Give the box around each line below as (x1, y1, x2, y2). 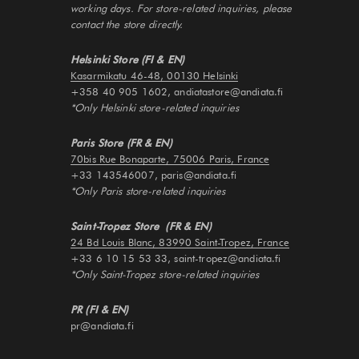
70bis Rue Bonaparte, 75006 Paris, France (71, 151, 270, 165)
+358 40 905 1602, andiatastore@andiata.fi (71, 84, 284, 98)
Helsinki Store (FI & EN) (71, 52, 185, 66)
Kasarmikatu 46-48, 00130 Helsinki (71, 68, 239, 82)
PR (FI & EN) (71, 302, 129, 316)
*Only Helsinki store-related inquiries (71, 100, 239, 114)
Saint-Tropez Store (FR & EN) (71, 219, 212, 232)
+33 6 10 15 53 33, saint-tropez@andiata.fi (71, 251, 281, 264)
